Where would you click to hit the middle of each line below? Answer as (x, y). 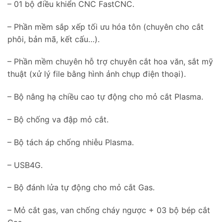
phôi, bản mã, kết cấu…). (54, 39)
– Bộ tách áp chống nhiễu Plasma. (71, 142)
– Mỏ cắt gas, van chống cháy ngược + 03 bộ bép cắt (109, 210)
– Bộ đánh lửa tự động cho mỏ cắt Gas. (81, 188)
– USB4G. (25, 165)
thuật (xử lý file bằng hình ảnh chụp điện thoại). (97, 74)
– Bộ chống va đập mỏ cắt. (58, 120)
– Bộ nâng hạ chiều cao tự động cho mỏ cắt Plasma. (105, 97)
